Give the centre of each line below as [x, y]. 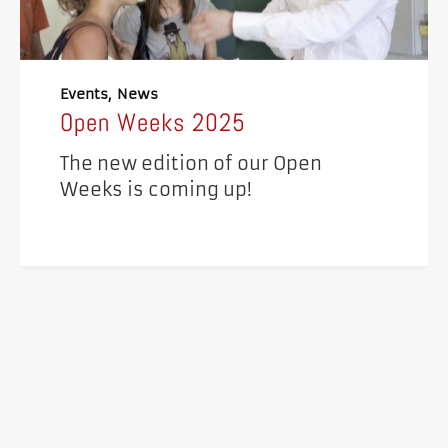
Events [84, 94]
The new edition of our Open [191, 164]
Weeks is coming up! [156, 190]
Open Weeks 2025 [153, 122]
